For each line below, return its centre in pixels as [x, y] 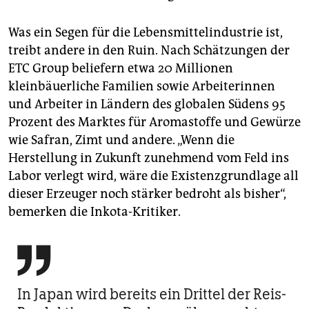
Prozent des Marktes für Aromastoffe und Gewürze [154, 122]
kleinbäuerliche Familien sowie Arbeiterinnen [142, 86]
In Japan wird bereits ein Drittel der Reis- [152, 294]
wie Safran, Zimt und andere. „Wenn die [121, 140]
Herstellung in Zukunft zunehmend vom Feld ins [149, 158]
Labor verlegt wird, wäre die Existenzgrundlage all [153, 176]
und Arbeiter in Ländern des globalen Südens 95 [147, 104]
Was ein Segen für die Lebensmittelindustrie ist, [146, 32]
